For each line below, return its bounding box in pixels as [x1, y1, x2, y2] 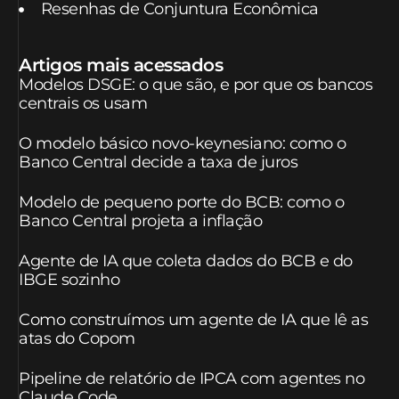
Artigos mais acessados [19, 54, 223, 77]
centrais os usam [19, 94, 147, 114]
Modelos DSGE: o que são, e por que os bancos [19, 75, 372, 95]
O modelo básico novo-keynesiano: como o [19, 134, 346, 154]
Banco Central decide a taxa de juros [19, 152, 297, 173]
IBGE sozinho [19, 270, 119, 290]
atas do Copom [19, 329, 135, 349]
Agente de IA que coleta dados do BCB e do [19, 251, 353, 272]
